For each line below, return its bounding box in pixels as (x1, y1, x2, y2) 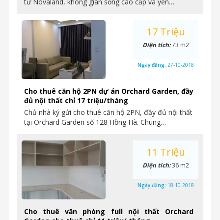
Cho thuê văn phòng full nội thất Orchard (24, 207, 193, 216)
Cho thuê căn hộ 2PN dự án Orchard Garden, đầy (24, 86, 193, 96)
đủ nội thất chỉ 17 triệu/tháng (24, 96, 128, 105)
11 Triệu (146, 145, 185, 159)
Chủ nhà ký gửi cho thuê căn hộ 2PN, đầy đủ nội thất (24, 108, 192, 117)
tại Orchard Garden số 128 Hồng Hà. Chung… (24, 117, 166, 127)
